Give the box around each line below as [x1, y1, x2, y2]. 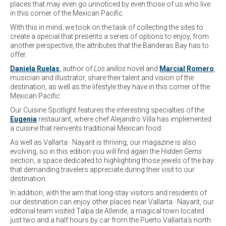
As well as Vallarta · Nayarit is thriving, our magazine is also [10, 138, 196, 147]
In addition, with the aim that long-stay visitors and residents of [10, 189, 207, 197]
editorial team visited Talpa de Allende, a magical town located [10, 207, 204, 215]
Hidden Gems [161, 147, 202, 156]
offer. [10, 50, 27, 59]
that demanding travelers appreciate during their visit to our [10, 165, 195, 174]
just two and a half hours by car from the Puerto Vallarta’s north [10, 216, 211, 224]
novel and [126, 65, 159, 73]
